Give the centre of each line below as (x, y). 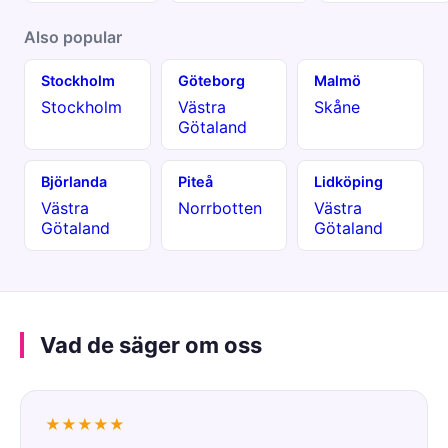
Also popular (73, 36)
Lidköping (349, 181)
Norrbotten (219, 207)
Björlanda (74, 181)
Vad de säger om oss (151, 344)
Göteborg (211, 80)
